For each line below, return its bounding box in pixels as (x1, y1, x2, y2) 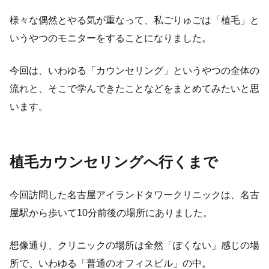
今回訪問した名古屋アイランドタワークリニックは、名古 (10, 190, 259, 200)
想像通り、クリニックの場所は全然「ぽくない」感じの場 (10, 240, 259, 250)
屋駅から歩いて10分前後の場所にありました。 (10, 208, 213, 218)
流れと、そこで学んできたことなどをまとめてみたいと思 (10, 83, 259, 94)
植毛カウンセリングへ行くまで (10, 154, 218, 170)
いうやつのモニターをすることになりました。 (10, 33, 211, 43)
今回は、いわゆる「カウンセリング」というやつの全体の (10, 65, 259, 76)
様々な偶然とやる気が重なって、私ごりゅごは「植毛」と (10, 15, 259, 25)
